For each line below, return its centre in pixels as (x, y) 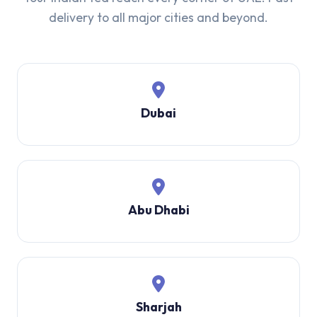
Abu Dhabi (158, 209)
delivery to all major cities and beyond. (158, 17)
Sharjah (158, 306)
